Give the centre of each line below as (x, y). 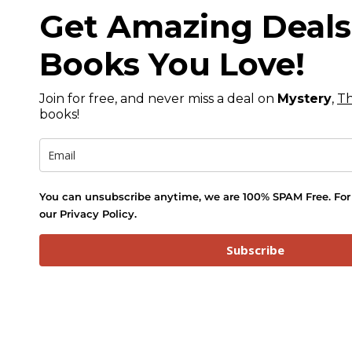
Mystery (304, 98)
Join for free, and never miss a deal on (158, 98)
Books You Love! (172, 64)
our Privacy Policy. (88, 213)
